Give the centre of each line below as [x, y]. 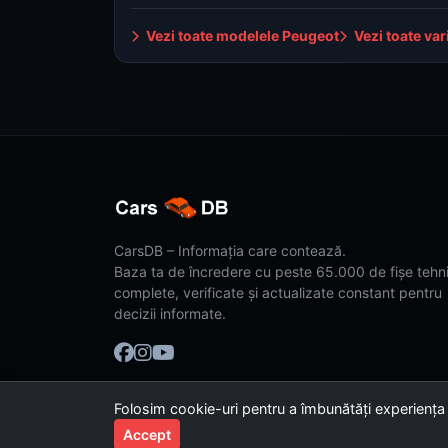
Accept [147, 434]
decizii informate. [170, 313]
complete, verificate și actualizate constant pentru [278, 292]
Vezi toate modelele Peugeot [241, 35]
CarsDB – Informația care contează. [230, 250]
